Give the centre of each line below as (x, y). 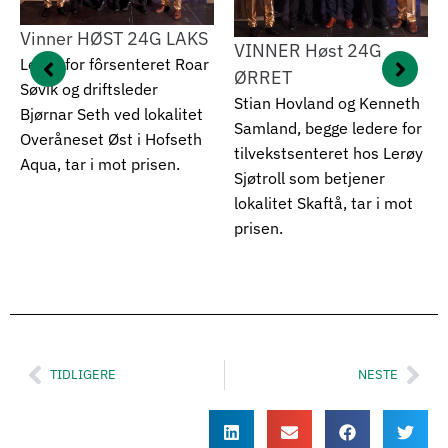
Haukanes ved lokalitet (318, 123)
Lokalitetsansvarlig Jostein (332, 98)
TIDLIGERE (83, 374)
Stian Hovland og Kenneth (114, 103)
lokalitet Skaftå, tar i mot (111, 203)
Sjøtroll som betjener (97, 178)
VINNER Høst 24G (95, 51)
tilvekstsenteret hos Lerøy (116, 153)
